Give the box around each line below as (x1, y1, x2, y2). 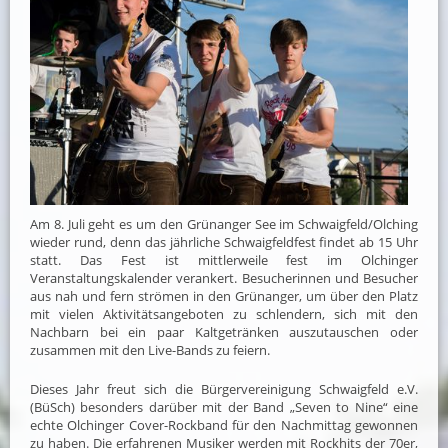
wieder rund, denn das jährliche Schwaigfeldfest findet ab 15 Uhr (30, 232, 419, 251)
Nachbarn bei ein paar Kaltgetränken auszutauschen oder (30, 322, 419, 341)
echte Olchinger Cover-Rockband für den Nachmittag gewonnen (30, 415, 419, 434)
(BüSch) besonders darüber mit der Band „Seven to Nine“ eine (30, 397, 419, 416)
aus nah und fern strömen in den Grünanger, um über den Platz (30, 286, 419, 305)
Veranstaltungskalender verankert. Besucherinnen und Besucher (30, 268, 419, 287)
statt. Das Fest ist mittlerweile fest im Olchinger (30, 250, 419, 269)
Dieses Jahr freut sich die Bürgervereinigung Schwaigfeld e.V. (30, 379, 419, 398)
